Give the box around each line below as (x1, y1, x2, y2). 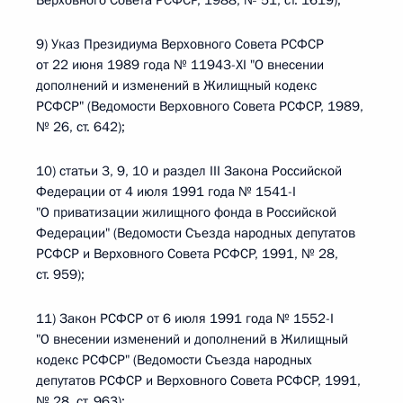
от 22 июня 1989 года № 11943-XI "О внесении (36, 56, 324, 74)
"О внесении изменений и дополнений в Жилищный (36, 330, 348, 348)
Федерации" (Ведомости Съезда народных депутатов (36, 224, 355, 242)
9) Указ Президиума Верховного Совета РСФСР (36, 35, 324, 53)
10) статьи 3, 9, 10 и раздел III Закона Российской (36, 162, 342, 180)
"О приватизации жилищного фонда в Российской (36, 203, 336, 221)
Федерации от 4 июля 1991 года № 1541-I (36, 183, 296, 201)
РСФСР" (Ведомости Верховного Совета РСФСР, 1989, (36, 97, 363, 115)
